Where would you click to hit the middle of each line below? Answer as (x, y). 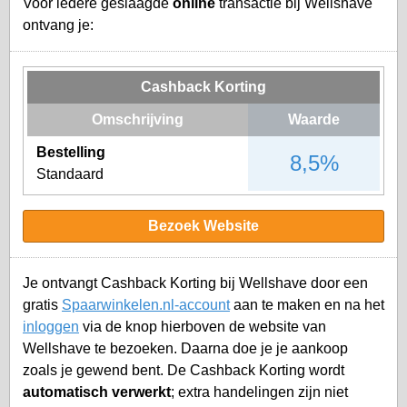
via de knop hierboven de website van (203, 326)
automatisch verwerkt (97, 392)
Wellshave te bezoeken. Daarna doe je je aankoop (185, 348)
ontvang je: (58, 25)
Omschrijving (138, 119)
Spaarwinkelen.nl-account (146, 304)
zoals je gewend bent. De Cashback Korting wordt (184, 370)
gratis (42, 304)
